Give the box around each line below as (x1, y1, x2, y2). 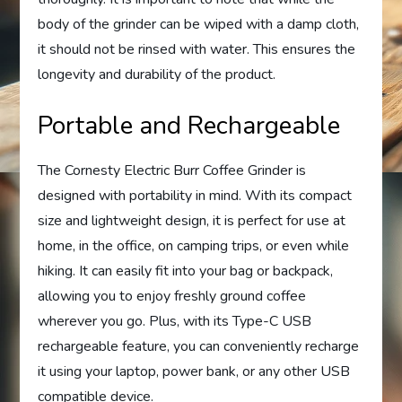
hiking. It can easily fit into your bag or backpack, (38, 260, 334, 281)
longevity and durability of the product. (38, 64, 276, 84)
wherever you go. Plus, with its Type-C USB (38, 310, 312, 331)
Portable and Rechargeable (38, 108, 341, 143)
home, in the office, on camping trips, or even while (38, 235, 350, 256)
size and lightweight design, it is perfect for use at (38, 210, 346, 231)
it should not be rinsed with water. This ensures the (38, 39, 356, 59)
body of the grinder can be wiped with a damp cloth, (38, 13, 360, 34)
